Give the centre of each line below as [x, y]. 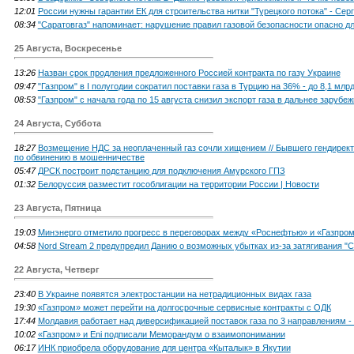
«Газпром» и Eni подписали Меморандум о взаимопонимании [161, 334]
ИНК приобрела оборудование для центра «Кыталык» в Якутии [164, 347]
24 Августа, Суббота [57, 123]
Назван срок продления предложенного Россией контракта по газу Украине [189, 72]
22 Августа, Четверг [56, 269]
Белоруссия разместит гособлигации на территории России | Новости [178, 184]
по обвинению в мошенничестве [79, 157]
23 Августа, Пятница [57, 207]
